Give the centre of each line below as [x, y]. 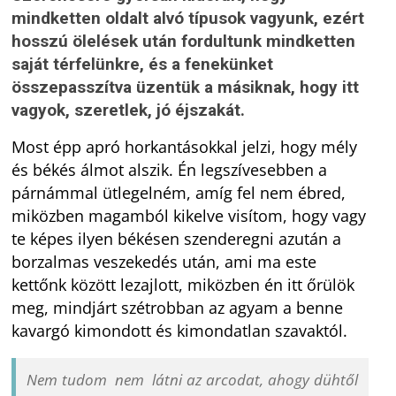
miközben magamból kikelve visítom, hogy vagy [189, 216]
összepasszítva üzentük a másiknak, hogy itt [186, 88]
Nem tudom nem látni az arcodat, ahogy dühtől [192, 380]
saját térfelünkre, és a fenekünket [143, 65]
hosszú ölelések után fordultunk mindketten [184, 42]
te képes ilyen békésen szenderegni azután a [177, 239]
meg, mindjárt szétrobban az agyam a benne [178, 308]
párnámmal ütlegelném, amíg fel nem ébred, [179, 193]
